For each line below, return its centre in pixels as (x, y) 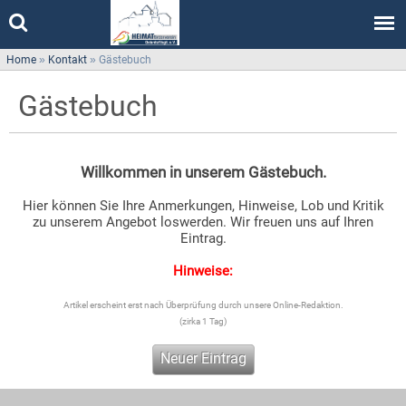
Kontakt (68, 60)
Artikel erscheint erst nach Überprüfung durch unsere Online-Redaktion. (203, 305)
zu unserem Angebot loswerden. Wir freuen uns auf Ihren (203, 222)
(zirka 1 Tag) (203, 321)
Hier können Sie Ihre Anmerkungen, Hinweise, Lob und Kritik (203, 206)
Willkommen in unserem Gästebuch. (203, 172)
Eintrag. (203, 238)
